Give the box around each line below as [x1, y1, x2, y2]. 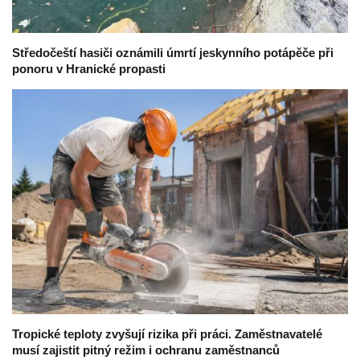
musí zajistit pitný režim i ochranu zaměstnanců [12, 342, 280, 357]
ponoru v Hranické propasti [12, 62, 166, 76]
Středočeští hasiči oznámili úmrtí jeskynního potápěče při [12, 46, 333, 60]
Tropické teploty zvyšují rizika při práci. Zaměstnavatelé [12, 326, 322, 341]
